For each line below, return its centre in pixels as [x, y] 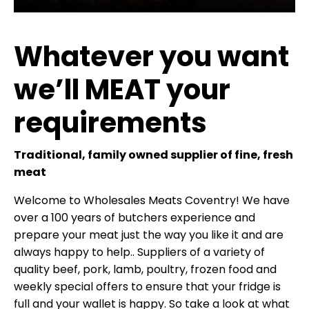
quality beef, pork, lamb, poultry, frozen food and [145, 269]
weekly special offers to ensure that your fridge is [147, 286]
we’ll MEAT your [122, 89]
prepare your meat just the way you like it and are [149, 235]
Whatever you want [151, 56]
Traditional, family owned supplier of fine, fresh [153, 154]
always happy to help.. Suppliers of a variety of [139, 252]
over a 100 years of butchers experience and [134, 217]
